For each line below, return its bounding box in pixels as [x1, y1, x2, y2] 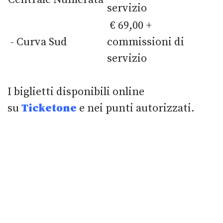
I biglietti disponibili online [7, 85, 144, 99]
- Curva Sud [8, 35, 67, 49]
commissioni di [107, 35, 184, 49]
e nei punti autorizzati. [79, 101, 195, 115]
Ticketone [21, 101, 79, 115]
